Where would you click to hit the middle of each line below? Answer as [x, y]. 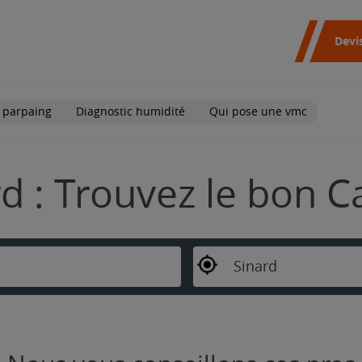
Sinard [255, 266]
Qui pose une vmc [258, 112]
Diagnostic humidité [130, 112]
